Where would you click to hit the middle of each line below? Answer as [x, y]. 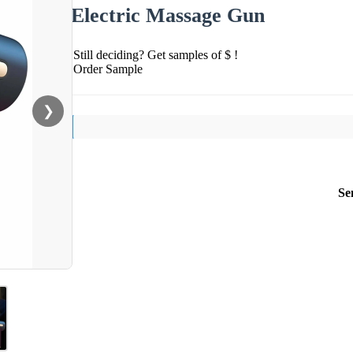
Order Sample [108, 69]
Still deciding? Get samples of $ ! [156, 54]
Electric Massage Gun [168, 15]
